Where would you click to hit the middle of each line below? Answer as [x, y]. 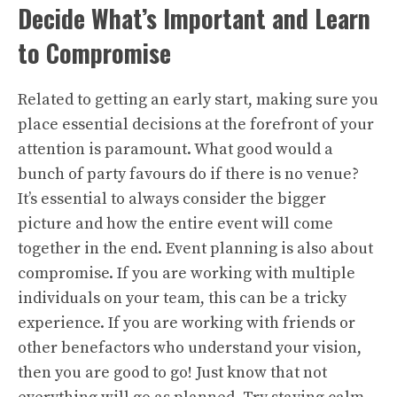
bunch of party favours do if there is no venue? [188, 174]
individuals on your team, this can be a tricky [182, 298]
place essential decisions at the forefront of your [196, 124]
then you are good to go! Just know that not [172, 372]
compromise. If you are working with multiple [187, 273]
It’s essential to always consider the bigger [172, 198]
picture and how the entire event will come [175, 223]
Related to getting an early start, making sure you [198, 99]
